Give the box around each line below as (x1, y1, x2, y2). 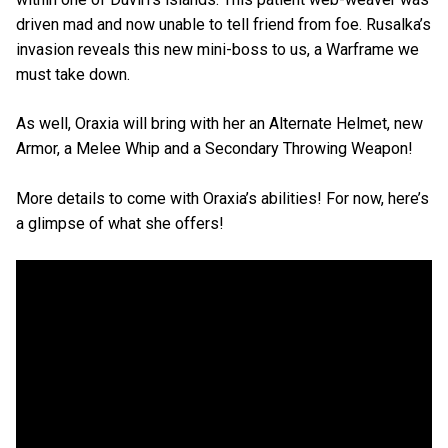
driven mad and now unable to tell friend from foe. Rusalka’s (16, 15, 431, 35)
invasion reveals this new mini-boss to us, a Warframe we (16, 40, 419, 60)
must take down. (16, 65, 130, 85)
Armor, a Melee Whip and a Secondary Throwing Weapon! (16, 139, 413, 159)
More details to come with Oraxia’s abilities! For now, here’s (16, 188, 429, 208)
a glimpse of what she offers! (16, 213, 224, 233)
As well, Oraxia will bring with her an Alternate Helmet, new (16, 114, 423, 134)
